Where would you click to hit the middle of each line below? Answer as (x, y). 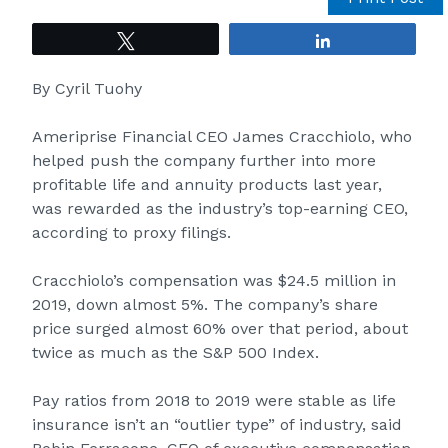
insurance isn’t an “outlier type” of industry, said (217, 424)
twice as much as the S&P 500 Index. (175, 352)
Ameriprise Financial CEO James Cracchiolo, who (222, 136)
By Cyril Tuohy (87, 88)
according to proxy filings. (131, 232)
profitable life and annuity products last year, (207, 184)
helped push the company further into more (204, 160)
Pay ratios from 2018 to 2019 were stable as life (214, 400)
